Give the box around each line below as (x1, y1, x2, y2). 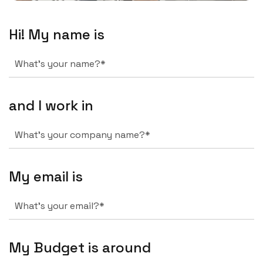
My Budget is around (9, 238, 151, 257)
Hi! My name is (9, 25, 104, 44)
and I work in (9, 96, 93, 115)
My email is (9, 167, 83, 186)
